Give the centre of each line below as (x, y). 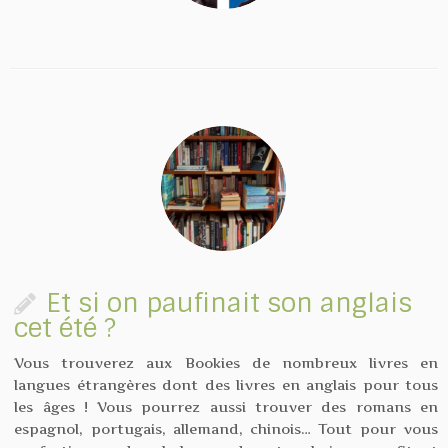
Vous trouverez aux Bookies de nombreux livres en (226, 363)
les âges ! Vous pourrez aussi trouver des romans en (226, 407)
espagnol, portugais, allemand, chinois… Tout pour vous (226, 429)
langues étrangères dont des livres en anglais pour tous (226, 385)
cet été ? (65, 329)
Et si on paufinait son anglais (229, 304)
